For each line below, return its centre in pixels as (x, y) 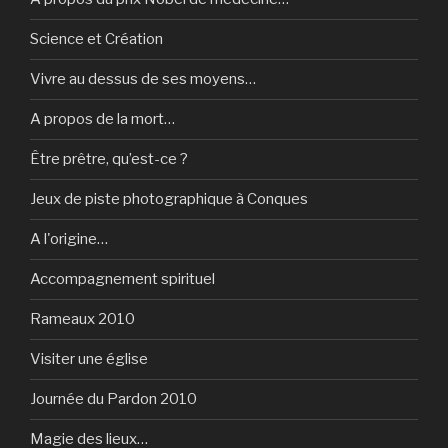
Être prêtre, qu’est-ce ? (109, 159)
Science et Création (96, 39)
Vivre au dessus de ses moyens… (143, 79)
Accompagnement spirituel (122, 279)
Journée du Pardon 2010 (113, 399)
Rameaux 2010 (82, 319)
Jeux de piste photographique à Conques (169, 199)
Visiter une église (89, 359)
